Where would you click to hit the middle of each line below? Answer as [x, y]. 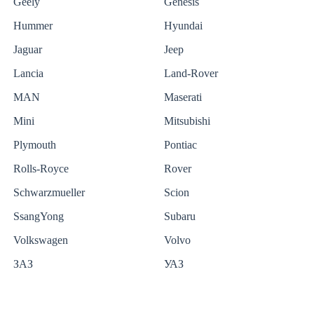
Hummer [33, 26]
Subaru [180, 217]
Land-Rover [191, 74]
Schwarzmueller [49, 193]
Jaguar [28, 50]
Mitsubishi [187, 121]
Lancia [28, 74]
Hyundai [183, 26]
